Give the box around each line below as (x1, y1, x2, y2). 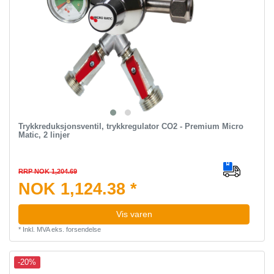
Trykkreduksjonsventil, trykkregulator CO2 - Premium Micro (18, 121, 243, 131)
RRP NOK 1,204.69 (18, 167, 77, 175)
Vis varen (116, 209, 152, 219)
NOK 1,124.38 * (18, 179, 137, 198)
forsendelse (65, 225, 101, 233)
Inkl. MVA (22, 225, 50, 233)
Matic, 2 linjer (18, 130, 70, 139)
